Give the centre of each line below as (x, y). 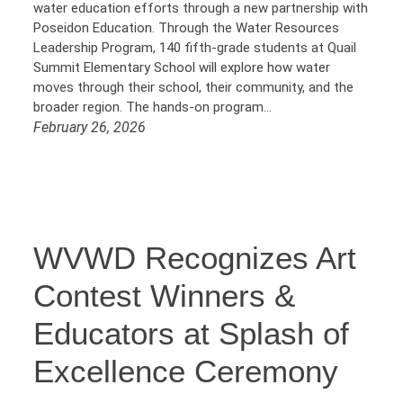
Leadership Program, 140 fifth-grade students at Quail (195, 48)
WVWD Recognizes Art (195, 258)
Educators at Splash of (192, 334)
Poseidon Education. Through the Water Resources (187, 28)
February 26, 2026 (90, 128)
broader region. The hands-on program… (153, 107)
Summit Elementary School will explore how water (182, 68)
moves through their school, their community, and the (194, 88)
